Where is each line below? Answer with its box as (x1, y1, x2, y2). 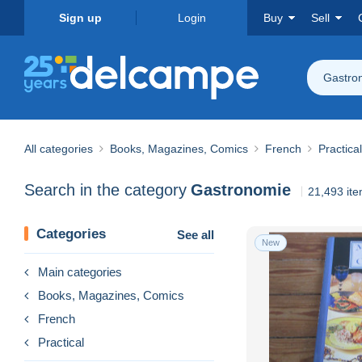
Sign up (58, 11, 102, 24)
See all (177, 227, 214, 242)
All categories (24, 141, 93, 155)
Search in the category (24, 181, 187, 200)
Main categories (38, 264, 122, 279)
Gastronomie (191, 181, 291, 200)
